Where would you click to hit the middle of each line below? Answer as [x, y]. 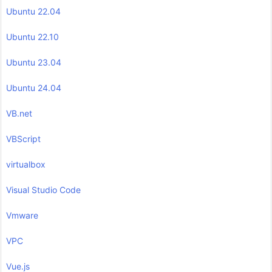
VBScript [23, 139]
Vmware [22, 216]
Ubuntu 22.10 [32, 37]
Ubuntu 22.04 [33, 12]
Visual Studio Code [43, 190]
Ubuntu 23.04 [34, 63]
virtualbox [26, 165]
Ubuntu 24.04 [34, 88]
